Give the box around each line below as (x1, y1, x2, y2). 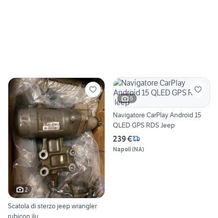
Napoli (113, 145, 131, 153)
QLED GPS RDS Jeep (113, 120, 175, 129)
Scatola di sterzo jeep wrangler (8, 201, 97, 211)
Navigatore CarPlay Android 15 (113, 110, 201, 119)
